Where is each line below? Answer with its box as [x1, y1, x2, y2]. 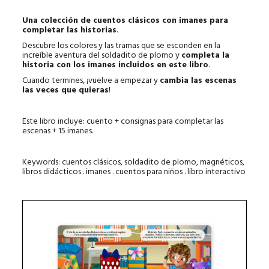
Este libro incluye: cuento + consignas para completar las [22, 114, 224, 128]
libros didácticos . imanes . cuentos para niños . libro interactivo [22, 165, 246, 179]
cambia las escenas [160, 73, 237, 88]
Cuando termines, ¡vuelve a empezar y [22, 73, 160, 88]
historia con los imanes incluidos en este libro [22, 58, 209, 72]
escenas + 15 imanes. [22, 124, 94, 138]
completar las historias [22, 23, 117, 37]
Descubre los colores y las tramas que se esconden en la [22, 38, 221, 53]
